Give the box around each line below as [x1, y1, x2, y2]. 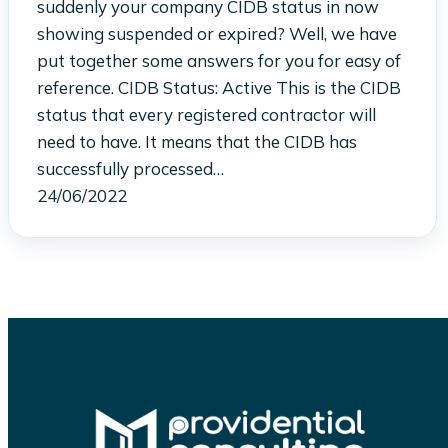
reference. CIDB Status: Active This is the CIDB [37, 76, 401, 98]
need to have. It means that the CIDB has [37, 130, 357, 152]
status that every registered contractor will [37, 103, 376, 125]
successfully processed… [37, 157, 224, 179]
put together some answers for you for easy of [37, 49, 401, 71]
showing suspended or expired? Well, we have [37, 22, 397, 44]
